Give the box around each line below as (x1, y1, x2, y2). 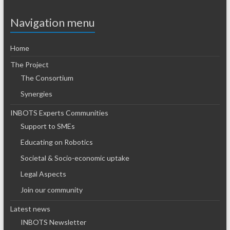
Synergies (20, 89, 52, 98)
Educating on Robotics (20, 137, 93, 146)
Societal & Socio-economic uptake (20, 153, 129, 162)
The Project (10, 60, 49, 69)
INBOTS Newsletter (20, 217, 86, 226)
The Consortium (20, 73, 73, 82)
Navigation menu (10, 15, 95, 29)
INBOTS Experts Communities (10, 108, 108, 117)
